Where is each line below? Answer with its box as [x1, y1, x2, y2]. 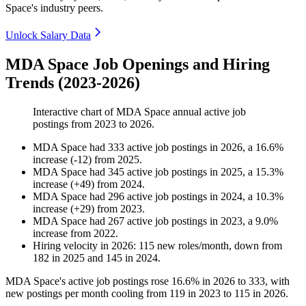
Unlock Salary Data [5, 29, 91, 42]
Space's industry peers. [5, 2, 103, 14]
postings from [33, 118, 94, 130]
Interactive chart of [33, 106, 116, 118]
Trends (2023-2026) [5, 74, 140, 92]
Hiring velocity [33, 240, 98, 252]
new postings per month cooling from [5, 288, 169, 300]
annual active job [170, 106, 246, 118]
